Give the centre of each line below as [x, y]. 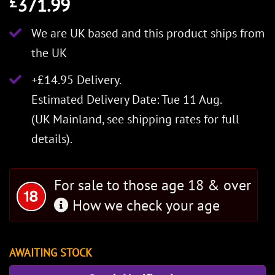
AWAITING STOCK [51, 252]
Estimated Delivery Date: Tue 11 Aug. [127, 99]
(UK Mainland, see [79, 119]
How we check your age [144, 205]
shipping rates [164, 119]
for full [220, 119]
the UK [49, 52]
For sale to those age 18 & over [153, 185]
